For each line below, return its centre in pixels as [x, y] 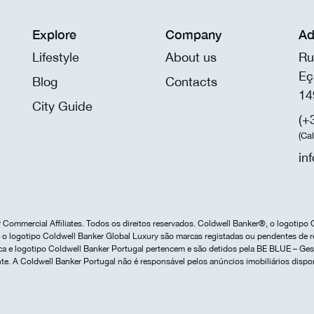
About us [191, 57]
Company [193, 35]
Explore [54, 35]
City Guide [62, 107]
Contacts [191, 82]
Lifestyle [56, 57]
